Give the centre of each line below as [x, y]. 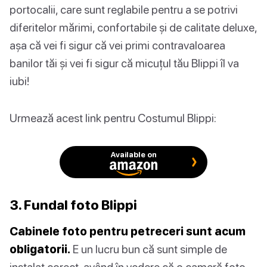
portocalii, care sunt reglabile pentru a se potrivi [124, 9]
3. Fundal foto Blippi [73, 204]
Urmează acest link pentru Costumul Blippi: [113, 117]
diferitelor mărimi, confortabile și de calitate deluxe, [133, 27]
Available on [133, 154]
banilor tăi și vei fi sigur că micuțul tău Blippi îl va [124, 63]
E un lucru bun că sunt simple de [149, 249]
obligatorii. [40, 249]
